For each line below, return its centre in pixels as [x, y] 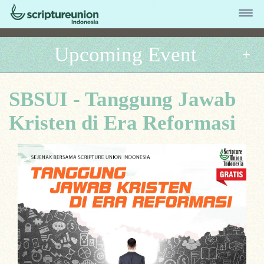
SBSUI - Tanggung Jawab [122, 99]
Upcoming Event [126, 55]
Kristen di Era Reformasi [122, 123]
